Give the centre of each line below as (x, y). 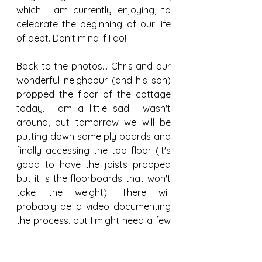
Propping (107, 247)
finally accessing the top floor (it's (94, 150)
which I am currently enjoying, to (94, 10)
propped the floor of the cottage (94, 94)
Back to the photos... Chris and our (94, 66)
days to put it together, (66, 234)
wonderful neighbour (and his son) (94, 80)
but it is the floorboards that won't (94, 178)
